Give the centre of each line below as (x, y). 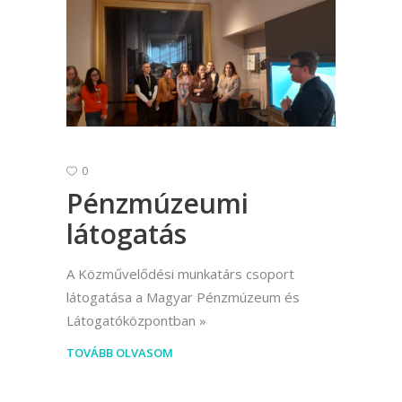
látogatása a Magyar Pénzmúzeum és (183, 297)
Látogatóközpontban (131, 320)
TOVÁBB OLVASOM (120, 352)
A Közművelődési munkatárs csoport (180, 273)
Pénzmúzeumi (157, 203)
